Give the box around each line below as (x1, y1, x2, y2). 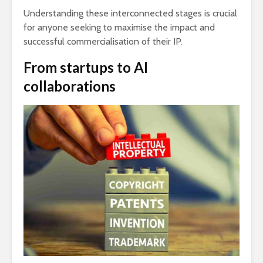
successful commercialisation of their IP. (23, 35, 183, 47)
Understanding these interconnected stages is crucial (23, 7, 237, 19)
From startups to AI (23, 58, 148, 76)
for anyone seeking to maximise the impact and (23, 21, 215, 33)
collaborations (23, 77, 116, 95)
